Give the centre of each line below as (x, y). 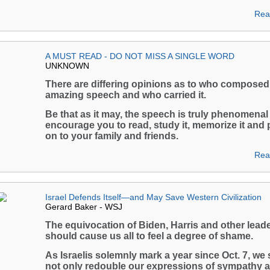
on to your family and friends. (112, 136)
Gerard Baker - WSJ (84, 207)
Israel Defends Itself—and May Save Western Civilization (153, 197)
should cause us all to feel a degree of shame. (149, 236)
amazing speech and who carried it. (126, 95)
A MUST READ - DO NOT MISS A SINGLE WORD (140, 56)
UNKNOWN (67, 66)
